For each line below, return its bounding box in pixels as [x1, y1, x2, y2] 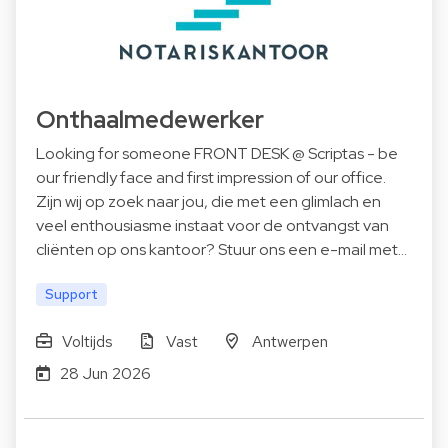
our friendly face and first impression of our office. [36, 167, 386, 189]
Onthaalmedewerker [36, 104, 264, 136]
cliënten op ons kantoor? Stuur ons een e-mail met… [36, 239, 407, 261]
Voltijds [61, 331, 113, 353]
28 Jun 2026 [59, 363, 151, 385]
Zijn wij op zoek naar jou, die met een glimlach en [36, 191, 381, 213]
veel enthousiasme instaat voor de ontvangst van [36, 215, 389, 237]
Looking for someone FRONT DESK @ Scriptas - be [36, 143, 398, 165]
